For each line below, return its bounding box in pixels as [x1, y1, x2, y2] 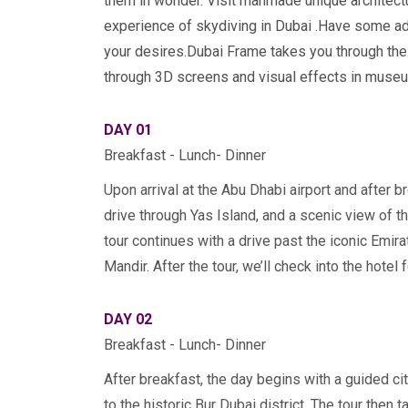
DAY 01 [104, 121, 152, 138]
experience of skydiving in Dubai [104, 17, 311, 35]
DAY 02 [104, 311, 152, 328]
